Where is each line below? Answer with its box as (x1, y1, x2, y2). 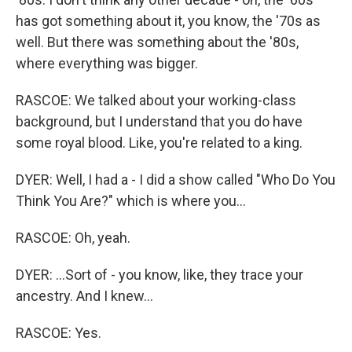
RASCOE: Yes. (16, 324, 101, 341)
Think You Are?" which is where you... (16, 192, 246, 209)
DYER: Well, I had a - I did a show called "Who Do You (16, 171, 335, 188)
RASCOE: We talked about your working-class (16, 92, 296, 108)
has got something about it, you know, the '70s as (16, 13, 321, 29)
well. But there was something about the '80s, (16, 34, 299, 50)
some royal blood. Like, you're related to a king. (16, 134, 302, 151)
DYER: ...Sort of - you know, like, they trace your (16, 266, 303, 283)
